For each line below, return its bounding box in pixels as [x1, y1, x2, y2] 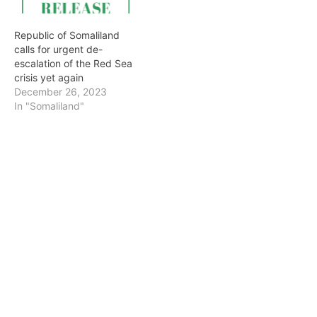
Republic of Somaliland [14, 28, 120, 41]
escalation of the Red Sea [14, 57, 132, 69]
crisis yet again [14, 71, 83, 83]
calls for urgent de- [14, 42, 103, 55]
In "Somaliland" [14, 99, 84, 112]
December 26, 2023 [14, 85, 107, 98]
